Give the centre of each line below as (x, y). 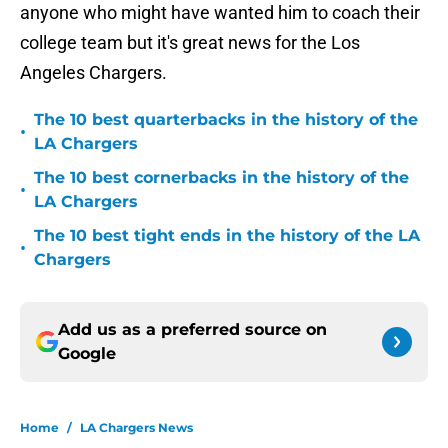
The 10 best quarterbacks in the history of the (226, 120)
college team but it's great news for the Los (190, 43)
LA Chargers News (136, 428)
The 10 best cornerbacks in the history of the (221, 178)
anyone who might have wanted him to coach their (220, 13)
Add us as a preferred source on (192, 330)
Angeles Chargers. (93, 73)
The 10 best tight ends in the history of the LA (227, 236)
